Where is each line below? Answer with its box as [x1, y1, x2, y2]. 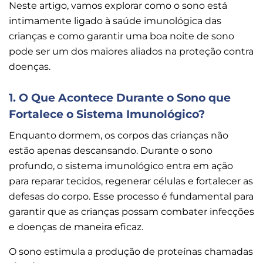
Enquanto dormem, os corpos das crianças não [9, 129, 228, 141]
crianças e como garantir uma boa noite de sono [9, 30, 234, 42]
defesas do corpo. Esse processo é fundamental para [9, 190, 254, 202]
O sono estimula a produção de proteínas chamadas [9, 245, 253, 257]
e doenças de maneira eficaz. [9, 221, 146, 232]
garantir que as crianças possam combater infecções [9, 205, 254, 217]
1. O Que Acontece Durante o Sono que [9, 90, 231, 105]
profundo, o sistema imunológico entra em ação [9, 160, 233, 171]
